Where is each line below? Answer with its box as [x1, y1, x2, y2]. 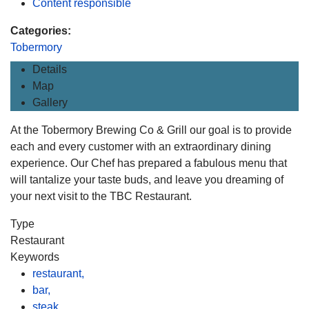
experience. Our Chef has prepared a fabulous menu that [10, 157, 287, 169]
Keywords [10, 251, 59, 263]
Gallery [32, 97, 68, 108]
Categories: [10, 25, 71, 37]
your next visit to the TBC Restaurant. [10, 190, 192, 202]
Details [32, 63, 67, 75]
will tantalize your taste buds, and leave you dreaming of [10, 174, 283, 186]
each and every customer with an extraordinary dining [10, 141, 271, 152]
